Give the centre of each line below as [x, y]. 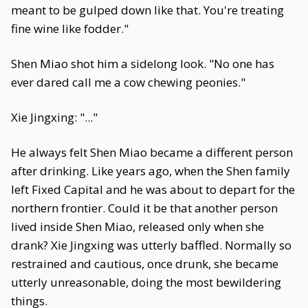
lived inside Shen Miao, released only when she [137, 227]
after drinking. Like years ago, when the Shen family [151, 171]
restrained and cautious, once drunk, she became [145, 264]
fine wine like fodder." [70, 29]
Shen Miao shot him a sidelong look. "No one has [143, 64]
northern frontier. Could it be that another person [144, 208]
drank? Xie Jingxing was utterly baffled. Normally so [151, 245]
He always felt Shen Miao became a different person [152, 152]
